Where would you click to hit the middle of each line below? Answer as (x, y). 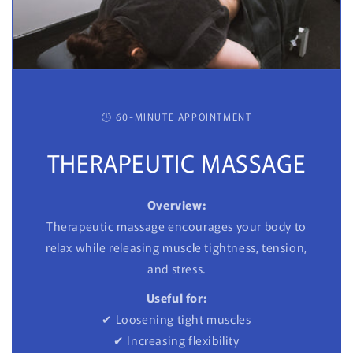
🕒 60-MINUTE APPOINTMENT (176, 116)
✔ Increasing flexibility (176, 340)
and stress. (176, 268)
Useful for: (176, 297)
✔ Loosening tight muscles (176, 318)
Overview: (176, 204)
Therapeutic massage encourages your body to (176, 225)
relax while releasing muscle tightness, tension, (176, 247)
